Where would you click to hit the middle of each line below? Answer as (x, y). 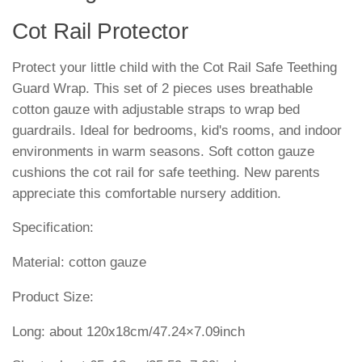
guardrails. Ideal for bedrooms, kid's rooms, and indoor (177, 130)
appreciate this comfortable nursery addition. (147, 193)
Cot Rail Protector (100, 31)
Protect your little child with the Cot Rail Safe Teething (175, 67)
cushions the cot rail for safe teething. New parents (166, 172)
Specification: (53, 228)
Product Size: (53, 297)
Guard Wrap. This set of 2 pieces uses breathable (162, 88)
